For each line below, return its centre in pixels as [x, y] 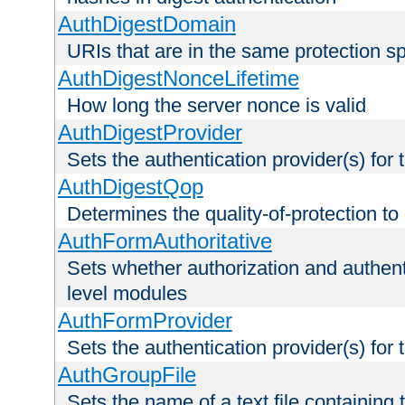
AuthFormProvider [145, 321]
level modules [127, 294]
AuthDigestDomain [146, 24]
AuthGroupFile [127, 375]
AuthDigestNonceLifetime [178, 79]
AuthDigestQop [130, 187]
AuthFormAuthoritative [165, 241]
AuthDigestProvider [150, 133]
